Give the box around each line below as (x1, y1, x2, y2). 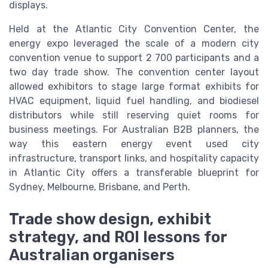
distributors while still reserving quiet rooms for (9, 109, 259, 121)
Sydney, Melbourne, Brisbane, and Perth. (9, 181, 190, 193)
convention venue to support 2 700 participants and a (9, 52, 259, 63)
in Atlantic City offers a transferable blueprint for (9, 167, 259, 178)
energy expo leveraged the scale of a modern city (9, 38, 259, 49)
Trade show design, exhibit (9, 210, 211, 229)
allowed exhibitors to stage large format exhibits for (9, 81, 259, 92)
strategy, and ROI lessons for (9, 228, 227, 246)
